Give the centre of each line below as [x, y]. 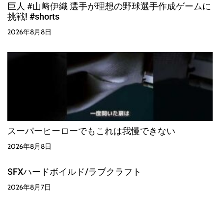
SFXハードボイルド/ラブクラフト [74, 172]
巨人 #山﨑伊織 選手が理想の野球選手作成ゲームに [109, 6]
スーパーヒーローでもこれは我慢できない [91, 131]
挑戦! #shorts [33, 17]
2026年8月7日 [29, 187]
